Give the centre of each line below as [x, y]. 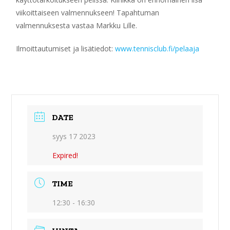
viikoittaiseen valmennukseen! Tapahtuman [88, 13]
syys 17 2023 [74, 136]
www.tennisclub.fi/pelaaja [157, 49]
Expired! [65, 155]
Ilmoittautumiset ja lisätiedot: [66, 49]
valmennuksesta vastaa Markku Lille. [77, 25]
